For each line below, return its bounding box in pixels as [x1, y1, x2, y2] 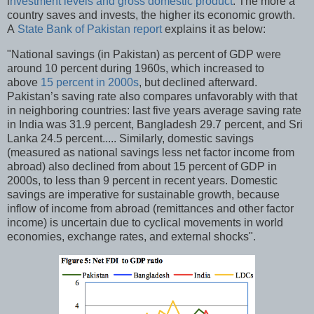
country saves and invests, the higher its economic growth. [7, 9, 298, 22]
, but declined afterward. [139, 76, 257, 88]
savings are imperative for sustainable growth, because [7, 188, 280, 200]
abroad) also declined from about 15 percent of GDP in [7, 160, 277, 172]
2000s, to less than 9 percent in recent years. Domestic [7, 174, 278, 186]
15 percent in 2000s [41, 76, 139, 88]
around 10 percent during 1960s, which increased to [7, 62, 264, 74]
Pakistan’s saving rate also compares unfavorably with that [7, 90, 297, 102]
